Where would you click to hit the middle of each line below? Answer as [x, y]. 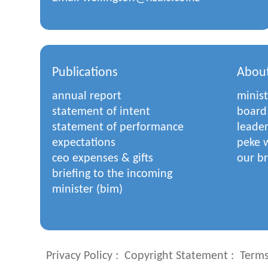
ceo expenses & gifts [103, 159]
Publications [85, 73]
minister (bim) [87, 190]
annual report [87, 96]
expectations [84, 143]
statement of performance [118, 127]
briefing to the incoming [112, 174]
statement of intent [101, 112]
